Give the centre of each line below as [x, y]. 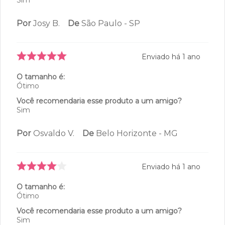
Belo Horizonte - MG [137, 133]
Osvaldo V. [54, 133]
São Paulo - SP [111, 23]
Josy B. [46, 23]
